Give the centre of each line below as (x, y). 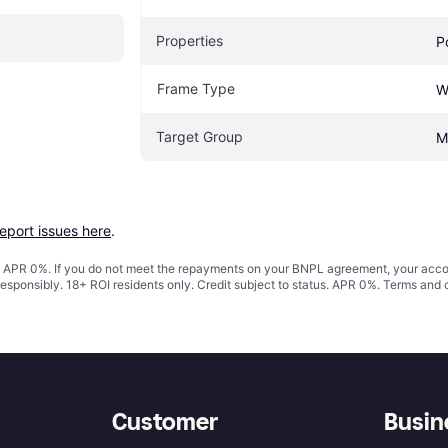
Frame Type (196, 88)
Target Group (199, 136)
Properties (189, 40)
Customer (165, 421)
